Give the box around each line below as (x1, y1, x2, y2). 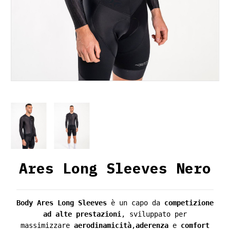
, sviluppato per (121, 209, 187, 218)
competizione (164, 198, 214, 207)
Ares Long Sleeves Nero (19, 158, 211, 178)
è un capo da (111, 198, 160, 207)
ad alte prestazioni (43, 209, 121, 218)
